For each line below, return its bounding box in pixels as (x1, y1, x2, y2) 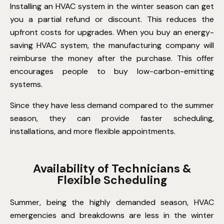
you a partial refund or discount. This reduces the (10, 13, 214, 24)
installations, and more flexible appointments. (10, 125, 175, 136)
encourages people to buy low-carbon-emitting (10, 65, 214, 76)
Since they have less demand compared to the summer (10, 99, 214, 110)
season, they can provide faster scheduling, (10, 112, 214, 123)
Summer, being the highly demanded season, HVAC (10, 196, 214, 207)
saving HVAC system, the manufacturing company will (10, 39, 214, 50)
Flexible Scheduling (57, 172, 167, 187)
